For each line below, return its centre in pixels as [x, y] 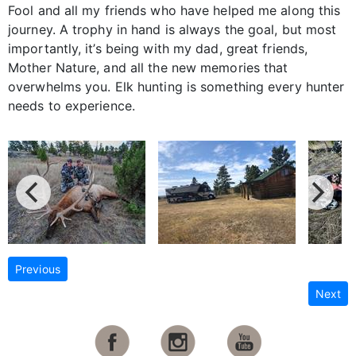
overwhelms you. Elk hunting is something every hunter [176, 86]
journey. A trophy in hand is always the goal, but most [172, 29]
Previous [38, 269]
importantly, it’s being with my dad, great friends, [158, 48]
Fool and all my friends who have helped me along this [174, 10]
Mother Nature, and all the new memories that [148, 67]
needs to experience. [72, 105]
